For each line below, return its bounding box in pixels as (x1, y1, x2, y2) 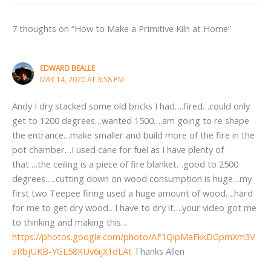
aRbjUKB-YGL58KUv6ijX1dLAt (12, 244, 132, 257)
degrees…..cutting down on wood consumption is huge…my (12, 172, 252, 184)
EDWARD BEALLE (40, 63, 96, 73)
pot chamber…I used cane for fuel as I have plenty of (12, 143, 224, 155)
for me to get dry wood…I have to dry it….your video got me (12, 201, 256, 214)
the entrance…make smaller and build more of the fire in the (12, 128, 255, 141)
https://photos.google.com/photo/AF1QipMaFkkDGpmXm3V (12, 230, 255, 243)
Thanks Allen (132, 244, 184, 257)
